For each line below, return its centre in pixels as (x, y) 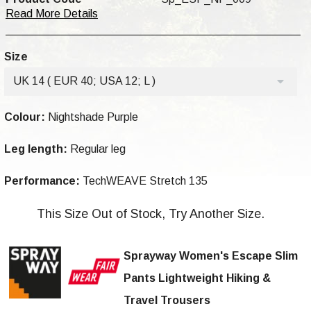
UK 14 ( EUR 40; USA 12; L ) (84, 81)
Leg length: (36, 149)
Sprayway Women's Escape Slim (211, 256)
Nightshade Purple (92, 117)
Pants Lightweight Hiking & (197, 278)
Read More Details (52, 14)
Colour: (25, 117)
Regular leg (96, 149)
